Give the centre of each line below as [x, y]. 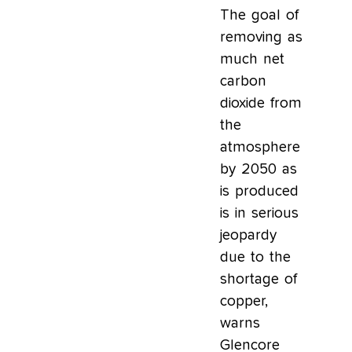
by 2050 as [258, 170]
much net [252, 60]
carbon [243, 82]
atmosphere [260, 148]
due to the [255, 258]
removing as [261, 38]
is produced [259, 192]
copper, [244, 302]
